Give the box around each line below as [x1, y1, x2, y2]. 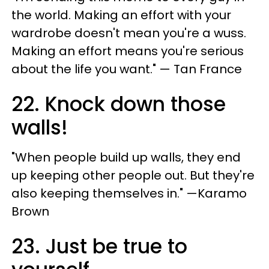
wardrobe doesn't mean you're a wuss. [11, 25, 246, 42]
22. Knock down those [11, 90, 226, 119]
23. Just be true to [11, 232, 187, 261]
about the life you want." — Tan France [11, 61, 242, 78]
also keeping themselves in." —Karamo [11, 185, 247, 202]
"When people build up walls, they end [11, 149, 241, 166]
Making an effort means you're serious [11, 43, 244, 60]
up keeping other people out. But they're [11, 167, 255, 184]
